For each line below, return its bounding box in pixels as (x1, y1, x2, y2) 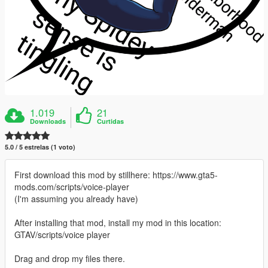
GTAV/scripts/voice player (14, 229, 110, 240)
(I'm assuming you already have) (14, 193, 138, 205)
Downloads (30, 117, 66, 126)
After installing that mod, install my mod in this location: (14, 217, 221, 229)
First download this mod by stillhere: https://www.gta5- (14, 169, 218, 181)
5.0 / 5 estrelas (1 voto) (5, 142, 75, 151)
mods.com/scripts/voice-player (14, 181, 129, 193)
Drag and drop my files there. (14, 252, 125, 264)
